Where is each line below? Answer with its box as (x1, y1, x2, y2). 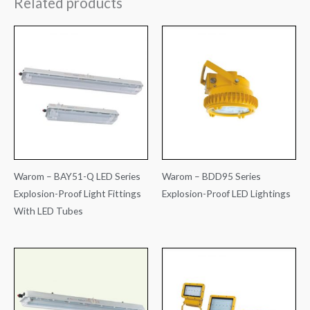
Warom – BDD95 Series (162, 170, 261, 183)
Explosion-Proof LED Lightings (162, 188, 291, 200)
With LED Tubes (14, 205, 83, 217)
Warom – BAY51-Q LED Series (14, 170, 140, 183)
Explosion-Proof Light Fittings (14, 188, 141, 200)
